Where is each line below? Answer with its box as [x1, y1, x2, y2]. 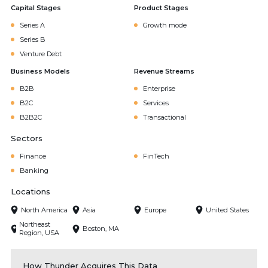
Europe [144, 205, 166, 214]
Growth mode [143, 21, 187, 29]
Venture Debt [20, 50, 62, 58]
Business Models [11, 67, 70, 75]
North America [21, 205, 68, 214]
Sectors [11, 133, 42, 143]
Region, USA [19, 229, 59, 237]
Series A [20, 21, 45, 29]
